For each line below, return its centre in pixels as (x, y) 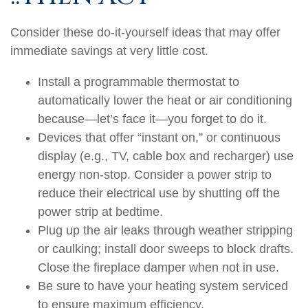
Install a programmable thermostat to (139, 82)
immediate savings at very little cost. (109, 51)
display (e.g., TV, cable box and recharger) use (166, 156)
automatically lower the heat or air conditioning (165, 100)
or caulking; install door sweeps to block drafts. (166, 249)
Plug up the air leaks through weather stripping (165, 230)
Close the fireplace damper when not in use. (158, 267)
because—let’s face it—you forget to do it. (152, 119)
